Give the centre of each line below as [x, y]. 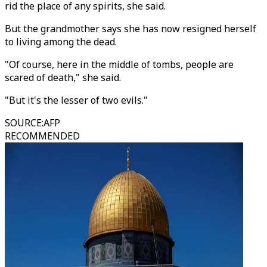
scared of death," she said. [63, 77]
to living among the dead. [61, 42]
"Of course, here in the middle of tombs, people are [119, 64]
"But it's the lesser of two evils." [76, 100]
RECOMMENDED [42, 136]
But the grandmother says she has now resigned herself [131, 29]
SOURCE [23, 123]
